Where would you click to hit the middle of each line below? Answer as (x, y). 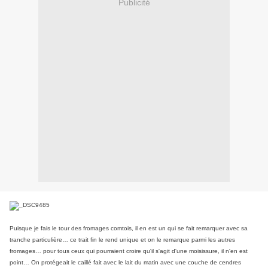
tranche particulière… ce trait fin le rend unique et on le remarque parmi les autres (122, 240)
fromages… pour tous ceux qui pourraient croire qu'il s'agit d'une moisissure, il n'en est (129, 251)
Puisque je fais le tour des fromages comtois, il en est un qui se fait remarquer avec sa (129, 229)
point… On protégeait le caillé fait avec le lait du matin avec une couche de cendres (125, 263)
